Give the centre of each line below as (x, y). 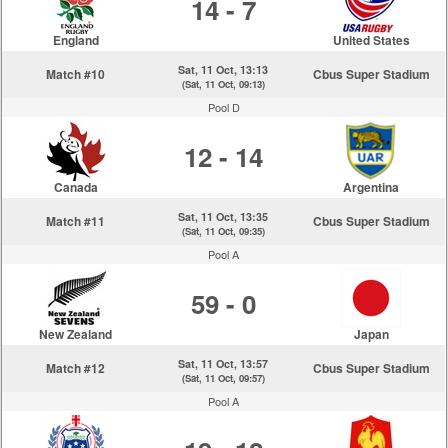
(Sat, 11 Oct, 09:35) (223, 231)
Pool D (223, 107)
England (75, 40)
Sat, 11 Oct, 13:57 (223, 363)
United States (371, 40)
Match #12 (76, 368)
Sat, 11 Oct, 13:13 (223, 69)
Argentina (371, 187)
